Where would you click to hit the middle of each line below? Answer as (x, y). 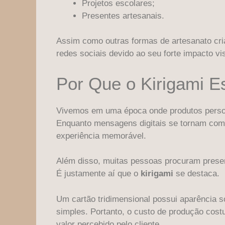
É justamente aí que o (98, 174)
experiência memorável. (101, 136)
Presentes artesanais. (123, 16)
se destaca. (196, 174)
